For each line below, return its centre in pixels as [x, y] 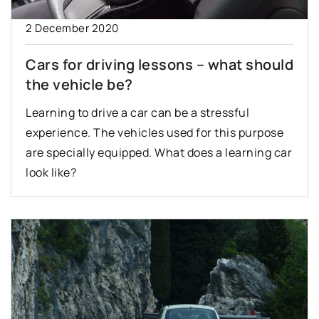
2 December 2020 [72, 28]
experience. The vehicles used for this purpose [155, 133]
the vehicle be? [79, 85]
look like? [51, 173]
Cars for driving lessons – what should [159, 65]
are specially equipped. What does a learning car [159, 153]
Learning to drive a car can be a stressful [137, 113]
